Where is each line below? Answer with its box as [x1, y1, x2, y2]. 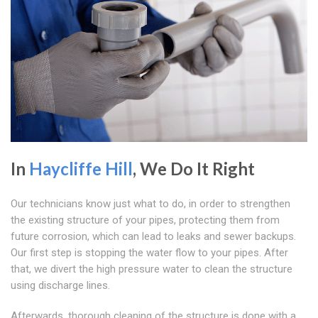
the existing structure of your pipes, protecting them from [11, 214, 280, 227]
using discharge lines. [11, 279, 110, 292]
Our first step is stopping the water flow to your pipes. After [11, 246, 288, 260]
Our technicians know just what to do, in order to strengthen [11, 197, 290, 211]
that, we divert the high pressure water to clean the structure [11, 263, 292, 276]
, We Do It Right [133, 158, 255, 180]
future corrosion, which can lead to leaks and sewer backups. [11, 230, 296, 243]
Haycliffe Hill [29, 158, 133, 180]
